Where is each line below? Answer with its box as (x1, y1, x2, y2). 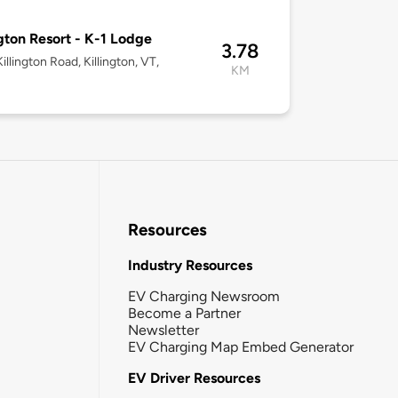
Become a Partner (128, 304, 241, 322)
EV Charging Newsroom (128, 287, 280, 305)
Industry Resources (128, 256, 252, 274)
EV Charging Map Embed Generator (128, 338, 354, 355)
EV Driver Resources (128, 369, 260, 386)
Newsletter (128, 321, 199, 338)
